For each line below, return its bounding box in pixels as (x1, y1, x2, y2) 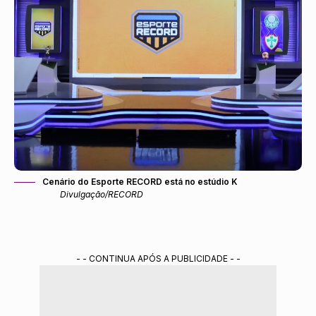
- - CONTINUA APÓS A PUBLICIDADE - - (75, 253, 241, 265)
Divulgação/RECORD (60, 189, 143, 200)
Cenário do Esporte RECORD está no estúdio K (42, 176, 238, 188)
